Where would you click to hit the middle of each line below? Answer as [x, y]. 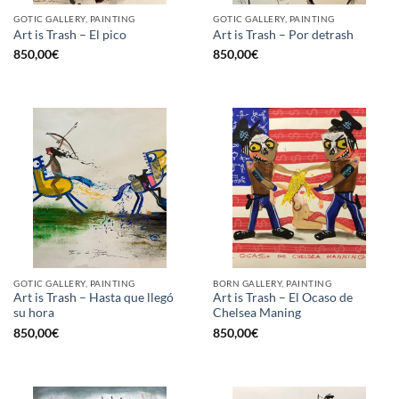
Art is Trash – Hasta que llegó [94, 298]
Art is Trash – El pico [70, 34]
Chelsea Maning [257, 313]
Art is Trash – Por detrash [283, 34]
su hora [34, 313]
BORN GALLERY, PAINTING [273, 283]
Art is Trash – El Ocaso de [283, 298]
